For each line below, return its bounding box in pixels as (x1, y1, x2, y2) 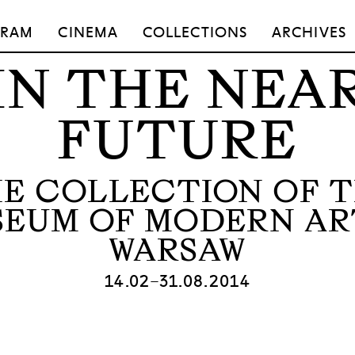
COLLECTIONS (143, 24, 247, 41)
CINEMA (58, 24, 118, 41)
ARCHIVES (272, 24, 346, 41)
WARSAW (109, 232, 246, 268)
